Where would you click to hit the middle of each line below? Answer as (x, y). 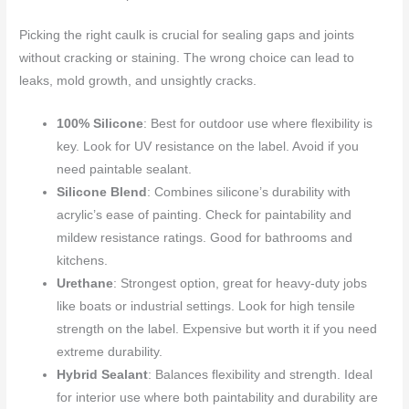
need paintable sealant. (125, 169)
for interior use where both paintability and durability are (218, 397)
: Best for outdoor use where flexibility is (258, 123)
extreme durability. (110, 351)
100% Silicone (100, 123)
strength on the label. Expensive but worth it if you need (217, 329)
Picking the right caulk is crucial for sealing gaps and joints (187, 36)
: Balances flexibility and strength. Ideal (261, 374)
